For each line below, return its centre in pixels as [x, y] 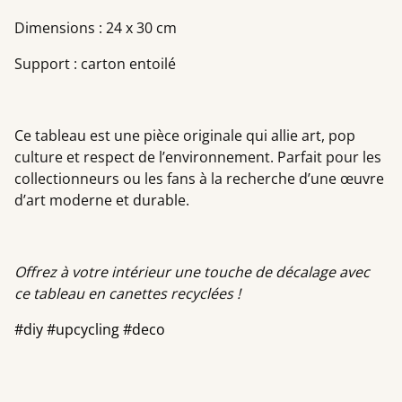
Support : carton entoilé [95, 64]
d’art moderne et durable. [102, 200]
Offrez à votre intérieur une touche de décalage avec [192, 272]
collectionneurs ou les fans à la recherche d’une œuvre [199, 179]
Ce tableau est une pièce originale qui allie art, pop [185, 135]
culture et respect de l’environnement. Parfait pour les [198, 157]
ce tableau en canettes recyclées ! [127, 293]
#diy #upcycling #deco [90, 329]
